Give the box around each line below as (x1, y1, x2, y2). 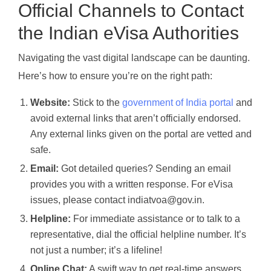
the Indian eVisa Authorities (18, 23, 239, 44)
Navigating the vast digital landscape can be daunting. (18, 52, 250, 63)
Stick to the (70, 97, 122, 108)
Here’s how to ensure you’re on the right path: (18, 70, 212, 81)
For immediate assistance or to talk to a (71, 213, 240, 224)
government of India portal (122, 97, 233, 108)
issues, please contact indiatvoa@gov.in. (30, 194, 204, 205)
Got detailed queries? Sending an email (59, 163, 231, 174)
